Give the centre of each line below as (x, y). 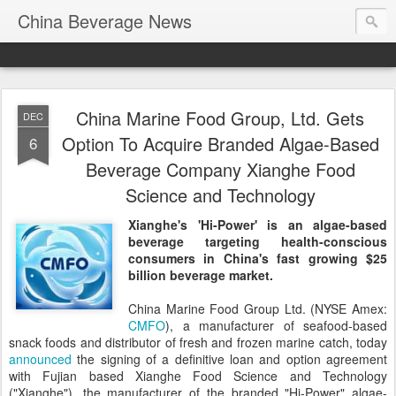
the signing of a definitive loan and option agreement (229, 359)
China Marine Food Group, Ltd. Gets (220, 118)
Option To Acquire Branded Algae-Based (220, 144)
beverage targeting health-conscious (258, 241)
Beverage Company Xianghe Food (220, 169)
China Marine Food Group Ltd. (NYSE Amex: (258, 308)
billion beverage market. (201, 275)
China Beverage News (105, 21)
